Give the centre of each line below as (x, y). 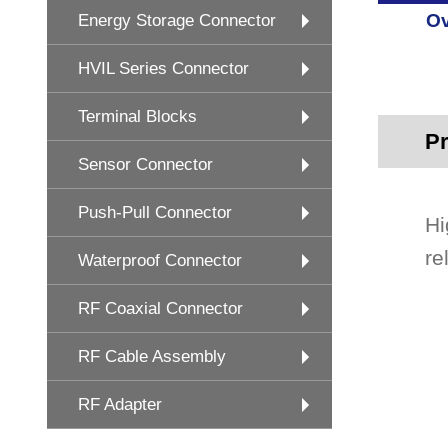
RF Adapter (120, 404)
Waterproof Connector (160, 260)
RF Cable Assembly (152, 356)
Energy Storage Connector (177, 20)
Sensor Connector (145, 164)
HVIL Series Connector (163, 68)
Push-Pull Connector (155, 212)
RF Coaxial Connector (160, 308)
